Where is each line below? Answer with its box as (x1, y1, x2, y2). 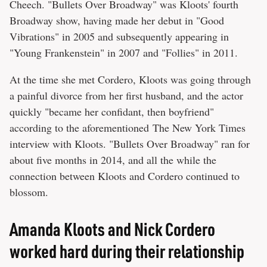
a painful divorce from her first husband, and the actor (10, 88, 243, 103)
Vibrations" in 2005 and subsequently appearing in (10, 29, 229, 44)
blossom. (10, 185, 48, 200)
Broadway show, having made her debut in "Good (10, 13, 224, 28)
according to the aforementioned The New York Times (10, 120, 246, 135)
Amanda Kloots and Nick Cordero (10, 218, 215, 241)
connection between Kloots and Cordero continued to (10, 169, 240, 184)
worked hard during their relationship (10, 240, 244, 263)
